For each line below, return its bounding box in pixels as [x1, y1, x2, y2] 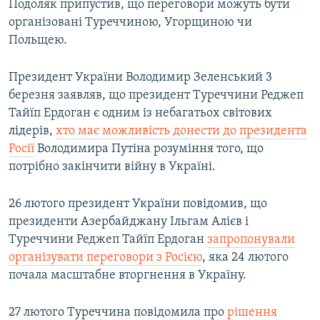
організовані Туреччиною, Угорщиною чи [9, 16, 252, 30]
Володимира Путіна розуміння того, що [34, 142, 264, 156]
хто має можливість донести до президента [56, 124, 307, 139]
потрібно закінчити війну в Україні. [9, 160, 216, 174]
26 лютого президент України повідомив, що [9, 197, 267, 211]
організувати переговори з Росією [9, 251, 202, 265]
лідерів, [9, 124, 56, 139]
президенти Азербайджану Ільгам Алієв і [9, 215, 249, 229]
